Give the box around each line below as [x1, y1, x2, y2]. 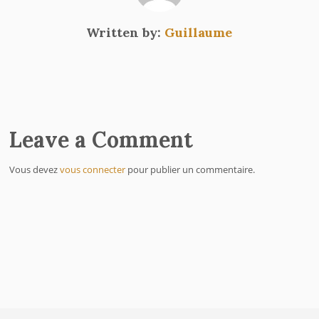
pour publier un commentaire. [125, 163, 256, 177]
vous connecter [60, 163, 126, 177]
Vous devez [9, 163, 61, 177]
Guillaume [164, 24, 233, 41]
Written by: [86, 24, 165, 41]
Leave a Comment [9, 126, 194, 154]
